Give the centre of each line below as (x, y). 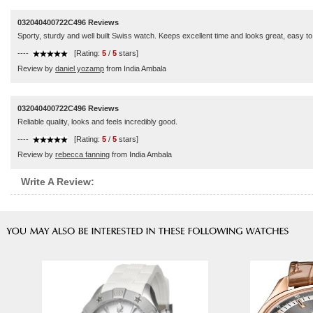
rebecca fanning (82, 154)
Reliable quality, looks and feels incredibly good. (97, 122)
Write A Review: (58, 182)
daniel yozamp (80, 68)
